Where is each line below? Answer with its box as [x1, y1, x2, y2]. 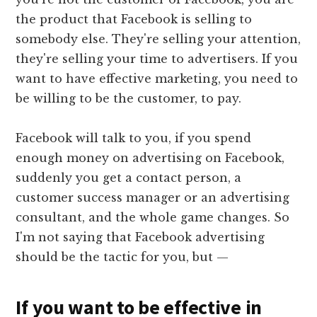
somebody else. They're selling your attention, [16, 31, 301, 46]
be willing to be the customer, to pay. [16, 91, 242, 105]
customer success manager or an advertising [16, 190, 290, 204]
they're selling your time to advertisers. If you [16, 51, 299, 66]
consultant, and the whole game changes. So [16, 209, 290, 224]
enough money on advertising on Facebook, [16, 150, 285, 165]
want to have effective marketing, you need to [16, 71, 299, 86]
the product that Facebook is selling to [16, 11, 253, 26]
